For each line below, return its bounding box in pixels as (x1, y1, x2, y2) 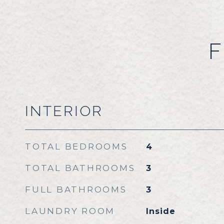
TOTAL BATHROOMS (25, 163, 135, 173)
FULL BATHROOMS (25, 184, 127, 194)
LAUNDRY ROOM (25, 206, 115, 216)
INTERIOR (25, 102, 103, 119)
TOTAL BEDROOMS (25, 141, 128, 151)
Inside (145, 206, 175, 216)
